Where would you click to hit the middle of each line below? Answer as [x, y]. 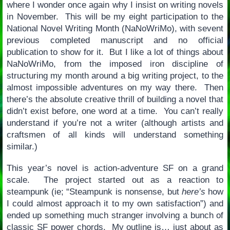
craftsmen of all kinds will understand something [115, 135]
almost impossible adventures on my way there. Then [115, 88]
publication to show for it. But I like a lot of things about [115, 52]
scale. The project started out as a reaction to [115, 180]
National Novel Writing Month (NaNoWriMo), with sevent [115, 29]
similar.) [22, 147]
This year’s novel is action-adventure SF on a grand [115, 168]
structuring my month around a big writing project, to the [115, 76]
